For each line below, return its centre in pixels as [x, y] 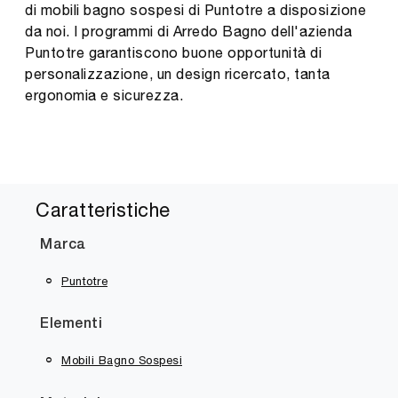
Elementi [71, 325]
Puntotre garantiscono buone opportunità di [173, 52]
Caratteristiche [103, 209]
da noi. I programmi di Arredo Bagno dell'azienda [188, 31]
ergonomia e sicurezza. [104, 95]
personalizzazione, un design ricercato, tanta [178, 73]
